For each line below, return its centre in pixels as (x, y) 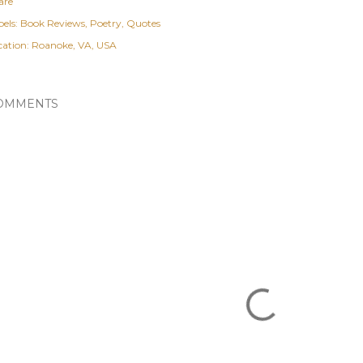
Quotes (143, 23)
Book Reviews (53, 23)
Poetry (106, 23)
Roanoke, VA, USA (74, 45)
